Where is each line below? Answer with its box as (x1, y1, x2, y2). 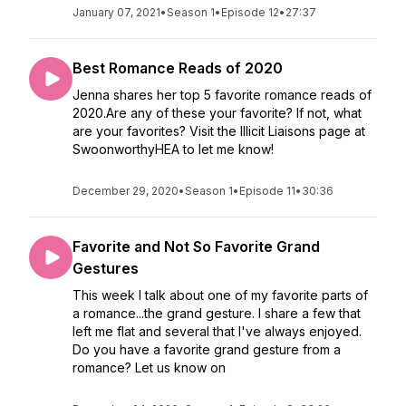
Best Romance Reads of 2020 (72, 59, 283, 77)
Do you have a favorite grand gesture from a (72, 342, 341, 357)
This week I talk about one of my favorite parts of (72, 287, 368, 303)
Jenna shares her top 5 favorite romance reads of (72, 87, 372, 102)
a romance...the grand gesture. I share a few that (72, 305, 361, 321)
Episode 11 (239, 184, 295, 198)
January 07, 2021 (72, 5, 160, 19)
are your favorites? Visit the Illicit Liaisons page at (72, 123, 365, 139)
